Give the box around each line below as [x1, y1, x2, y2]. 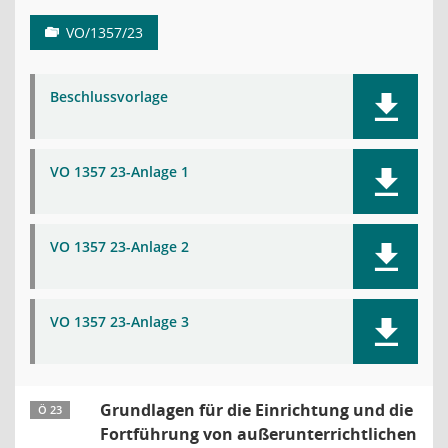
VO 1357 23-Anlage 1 [50, 162, 189, 181]
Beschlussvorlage [50, 87, 168, 106]
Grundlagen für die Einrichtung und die [100, 399, 413, 421]
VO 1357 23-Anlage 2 [50, 237, 189, 256]
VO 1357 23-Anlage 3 [50, 312, 189, 331]
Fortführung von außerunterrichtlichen [100, 423, 417, 445]
